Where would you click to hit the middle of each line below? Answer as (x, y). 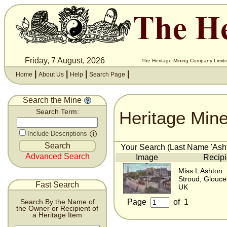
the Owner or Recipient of (57, 208)
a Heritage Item (57, 215)
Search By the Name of (57, 202)
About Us (51, 74)
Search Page (107, 74)
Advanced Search (57, 156)
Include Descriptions (57, 134)
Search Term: (57, 112)
